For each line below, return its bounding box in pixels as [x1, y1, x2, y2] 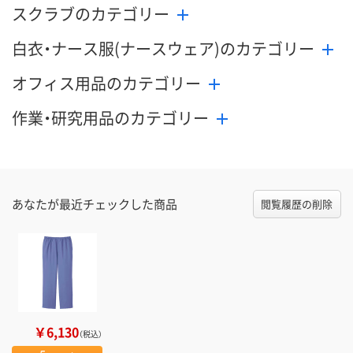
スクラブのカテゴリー [12, 2, 169, 26]
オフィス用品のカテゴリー [12, 72, 201, 95]
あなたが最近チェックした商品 [12, 195, 177, 213]
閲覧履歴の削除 [261, 196, 333, 212]
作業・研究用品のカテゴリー [12, 106, 209, 130]
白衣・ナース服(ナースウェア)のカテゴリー [12, 37, 314, 61]
